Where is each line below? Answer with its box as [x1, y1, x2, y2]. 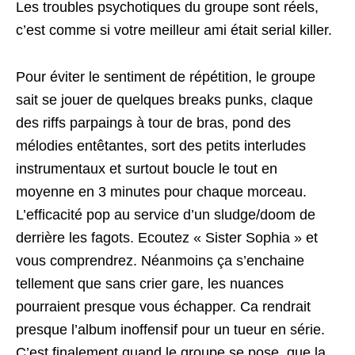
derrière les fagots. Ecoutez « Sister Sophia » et [16, 230, 318, 246]
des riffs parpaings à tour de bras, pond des [16, 115, 291, 131]
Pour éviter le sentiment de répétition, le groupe [16, 69, 315, 85]
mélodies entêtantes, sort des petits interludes [16, 138, 306, 154]
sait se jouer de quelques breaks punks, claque [16, 92, 313, 108]
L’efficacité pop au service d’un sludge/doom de [16, 207, 315, 223]
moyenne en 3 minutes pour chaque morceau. [16, 184, 307, 200]
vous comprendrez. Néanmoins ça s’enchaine [16, 253, 304, 269]
